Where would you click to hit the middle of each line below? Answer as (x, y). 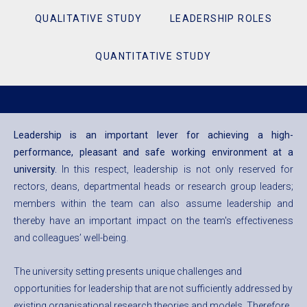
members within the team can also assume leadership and (153, 204)
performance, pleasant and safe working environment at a (153, 152)
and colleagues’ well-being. (71, 238)
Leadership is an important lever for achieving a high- (153, 135)
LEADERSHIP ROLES (221, 19)
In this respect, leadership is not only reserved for (178, 170)
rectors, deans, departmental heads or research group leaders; (153, 187)
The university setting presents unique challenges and (128, 272)
